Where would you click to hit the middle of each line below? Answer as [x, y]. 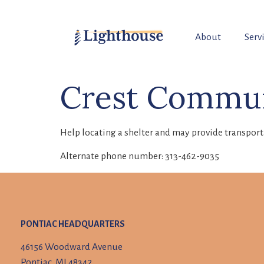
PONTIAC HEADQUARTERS [73, 224]
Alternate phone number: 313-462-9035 [140, 156]
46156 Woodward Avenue [72, 247]
